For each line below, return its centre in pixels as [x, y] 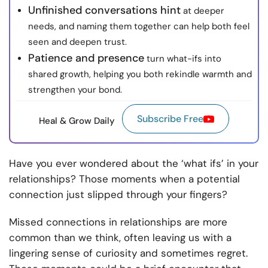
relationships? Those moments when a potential [124, 179]
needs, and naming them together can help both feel [139, 27]
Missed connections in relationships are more [118, 222]
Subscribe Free [170, 119]
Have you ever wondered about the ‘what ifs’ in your [134, 164]
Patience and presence [86, 58]
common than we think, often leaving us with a [120, 238]
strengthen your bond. [75, 90]
